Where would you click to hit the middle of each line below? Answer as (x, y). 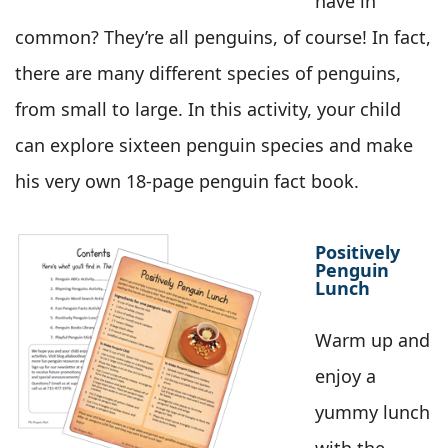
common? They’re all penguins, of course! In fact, (223, 37)
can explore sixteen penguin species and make (214, 145)
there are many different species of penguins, (208, 73)
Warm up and (372, 340)
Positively (357, 252)
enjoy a (345, 376)
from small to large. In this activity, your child (208, 109)
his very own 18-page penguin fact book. (187, 181)
